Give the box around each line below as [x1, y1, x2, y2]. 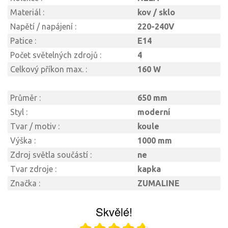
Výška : [10, 135, 36, 145]
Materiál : [10, 7, 44, 17]
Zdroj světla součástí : [10, 150, 92, 159]
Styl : [10, 107, 27, 117]
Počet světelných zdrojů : [10, 50, 101, 60]
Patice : [10, 36, 36, 45]
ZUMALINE [137, 178, 180, 188]
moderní [137, 107, 170, 117]
